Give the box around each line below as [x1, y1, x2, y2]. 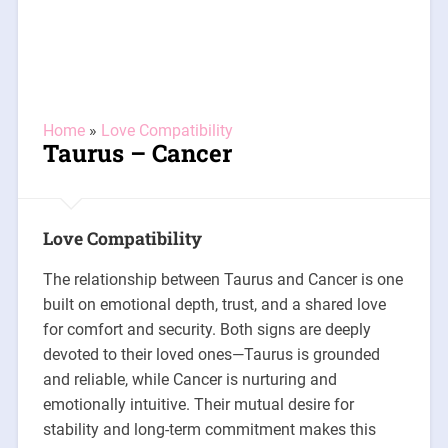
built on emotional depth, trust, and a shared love [42, 294, 386, 314]
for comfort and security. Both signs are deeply [42, 319, 371, 339]
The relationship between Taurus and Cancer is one [42, 269, 403, 289]
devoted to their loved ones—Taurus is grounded [42, 344, 380, 364]
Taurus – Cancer [42, 136, 232, 169]
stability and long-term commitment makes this [42, 419, 376, 439]
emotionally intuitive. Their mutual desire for [42, 394, 354, 414]
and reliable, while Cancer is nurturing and [42, 369, 337, 389]
